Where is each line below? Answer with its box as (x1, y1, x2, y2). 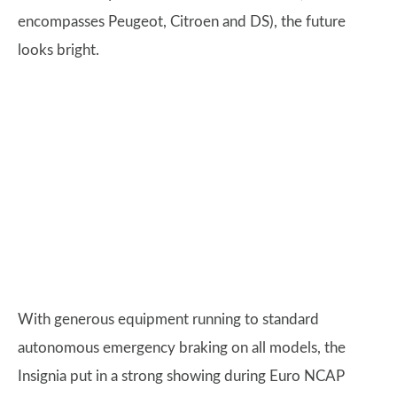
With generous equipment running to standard (18, 312, 319, 327)
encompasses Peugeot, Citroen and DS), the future (18, 14, 346, 29)
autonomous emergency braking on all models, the (18, 340, 346, 355)
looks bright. (18, 43, 99, 58)
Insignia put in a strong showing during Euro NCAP (18, 369, 345, 384)
